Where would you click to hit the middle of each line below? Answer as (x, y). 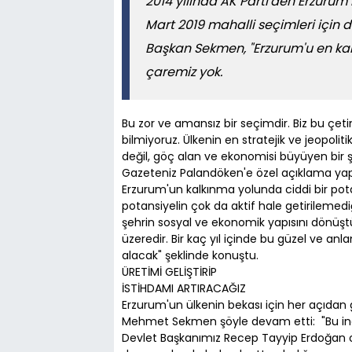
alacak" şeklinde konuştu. (192, 255)
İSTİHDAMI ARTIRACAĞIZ (184, 288)
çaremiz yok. (184, 71)
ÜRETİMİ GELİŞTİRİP (171, 271)
